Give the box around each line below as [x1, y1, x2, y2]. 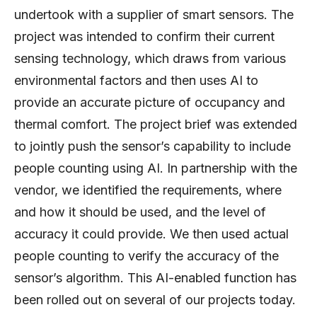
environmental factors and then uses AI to [14, 72, 258, 88]
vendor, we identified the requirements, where [14, 182, 282, 197]
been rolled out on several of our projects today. [14, 292, 296, 307]
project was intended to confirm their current [14, 28, 275, 44]
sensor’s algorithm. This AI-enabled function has [14, 270, 296, 285]
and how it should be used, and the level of [14, 204, 266, 219]
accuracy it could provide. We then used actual [14, 226, 289, 241]
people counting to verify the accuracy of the [14, 248, 279, 263]
